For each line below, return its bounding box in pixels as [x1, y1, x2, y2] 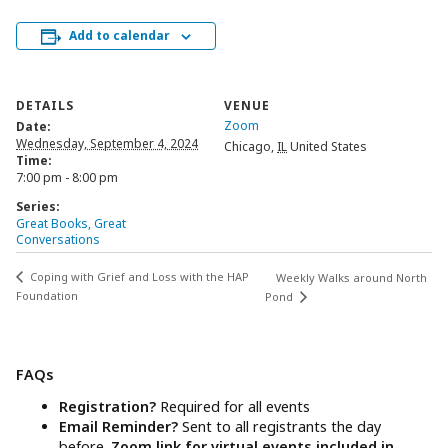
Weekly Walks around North [276, 269, 428, 285]
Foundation [16, 287, 78, 303]
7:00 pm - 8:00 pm [16, 168, 118, 186]
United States [290, 137, 367, 155]
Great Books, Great [16, 214, 126, 232]
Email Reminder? [59, 417, 183, 437]
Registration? [59, 397, 161, 417]
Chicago [224, 137, 271, 155]
